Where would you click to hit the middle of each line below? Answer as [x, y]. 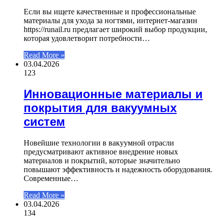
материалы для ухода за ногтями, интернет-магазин [110, 20]
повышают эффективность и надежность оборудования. [118, 169]
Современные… [51, 178]
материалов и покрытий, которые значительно [102, 160]
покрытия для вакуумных [100, 108]
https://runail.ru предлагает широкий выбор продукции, [115, 29]
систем [44, 121]
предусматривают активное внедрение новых [101, 151]
